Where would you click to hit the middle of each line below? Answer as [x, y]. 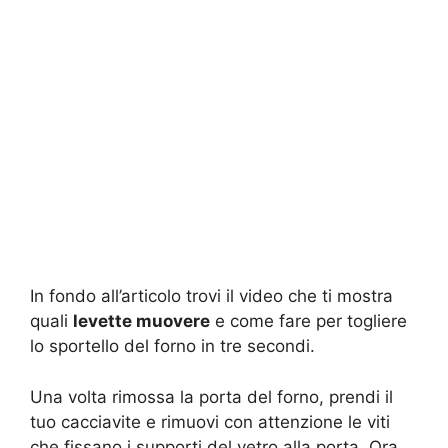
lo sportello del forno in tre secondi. [172, 346]
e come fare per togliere [308, 321]
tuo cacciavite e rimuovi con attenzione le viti [210, 421]
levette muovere [141, 321]
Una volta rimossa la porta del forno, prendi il [211, 396]
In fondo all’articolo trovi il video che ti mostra [211, 296]
